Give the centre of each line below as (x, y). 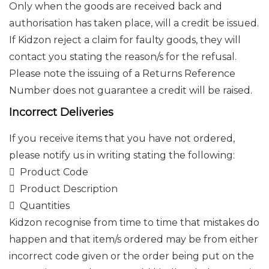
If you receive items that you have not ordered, (122, 138)
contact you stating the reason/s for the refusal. (123, 57)
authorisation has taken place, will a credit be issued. (134, 23)
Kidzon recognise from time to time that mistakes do (134, 222)
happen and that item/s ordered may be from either (134, 239)
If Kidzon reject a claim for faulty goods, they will (125, 40)
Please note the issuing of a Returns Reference (122, 74)
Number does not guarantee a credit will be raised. (131, 90)
